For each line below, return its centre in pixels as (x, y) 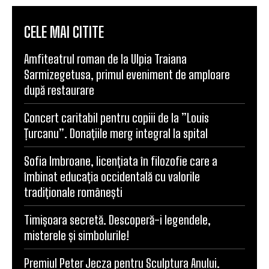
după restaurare (59, 90)
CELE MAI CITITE (64, 32)
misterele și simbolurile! (77, 236)
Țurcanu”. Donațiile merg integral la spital (116, 134)
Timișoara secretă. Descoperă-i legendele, (117, 220)
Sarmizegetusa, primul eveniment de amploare (127, 75)
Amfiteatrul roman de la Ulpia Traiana (105, 59)
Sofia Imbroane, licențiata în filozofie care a (121, 161)
